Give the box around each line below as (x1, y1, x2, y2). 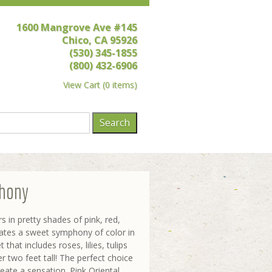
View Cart (63, 79, 101, 90)
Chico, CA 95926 (62, 33, 138, 47)
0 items (105, 79, 135, 90)
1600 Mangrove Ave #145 (16, 21, 138, 34)
